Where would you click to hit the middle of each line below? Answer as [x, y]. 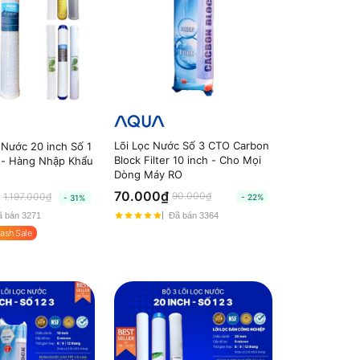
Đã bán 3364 [193, 215]
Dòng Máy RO [148, 175]
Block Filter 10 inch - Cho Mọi [187, 160]
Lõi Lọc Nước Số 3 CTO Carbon [191, 146]
